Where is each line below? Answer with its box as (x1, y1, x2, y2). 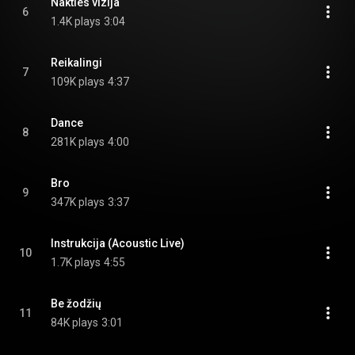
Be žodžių (51, 297, 101, 310)
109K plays (51, 75, 105, 88)
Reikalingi (51, 56, 102, 69)
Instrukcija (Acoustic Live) (51, 237, 185, 250)
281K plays (51, 136, 105, 148)
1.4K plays (51, 15, 101, 28)
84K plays (51, 316, 98, 329)
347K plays (51, 196, 105, 208)
